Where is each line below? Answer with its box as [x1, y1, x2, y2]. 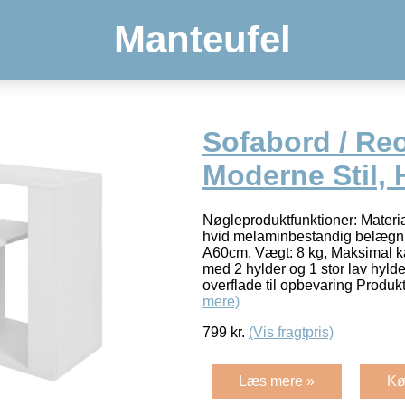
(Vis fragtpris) [249, 324, 334, 340]
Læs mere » [239, 372, 315, 389]
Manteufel [114, 18, 291, 61]
